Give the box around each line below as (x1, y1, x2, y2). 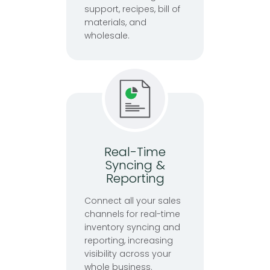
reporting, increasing (84, 234, 173, 247)
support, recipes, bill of (84, 2, 180, 15)
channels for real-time (84, 208, 180, 221)
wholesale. (84, 29, 130, 42)
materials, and (84, 16, 146, 28)
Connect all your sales (84, 195, 181, 207)
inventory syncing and (84, 221, 180, 234)
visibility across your (84, 248, 171, 260)
